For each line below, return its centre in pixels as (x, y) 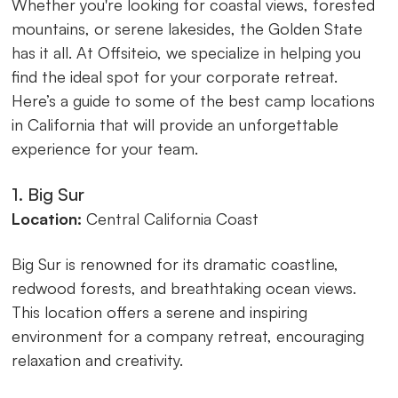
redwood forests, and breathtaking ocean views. (184, 287)
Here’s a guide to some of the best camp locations (194, 100)
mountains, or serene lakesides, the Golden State (187, 28)
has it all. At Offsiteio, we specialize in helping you (187, 52)
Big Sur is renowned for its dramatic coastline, (175, 263)
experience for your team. (105, 148)
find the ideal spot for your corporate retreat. (175, 76)
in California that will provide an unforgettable (175, 124)
